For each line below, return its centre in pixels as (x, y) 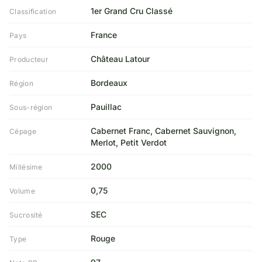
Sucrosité (26, 215)
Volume (22, 191)
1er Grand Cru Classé (131, 11)
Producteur (29, 59)
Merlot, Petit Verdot (128, 142)
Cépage (23, 131)
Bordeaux (109, 83)
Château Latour (120, 59)
